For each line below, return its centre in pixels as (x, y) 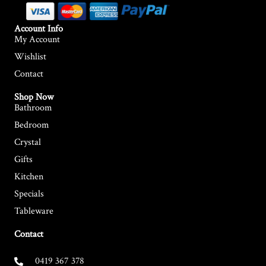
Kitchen (29, 177)
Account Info (39, 29)
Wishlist (30, 57)
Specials (29, 194)
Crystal (28, 142)
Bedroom (32, 125)
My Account (37, 39)
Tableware (34, 211)
